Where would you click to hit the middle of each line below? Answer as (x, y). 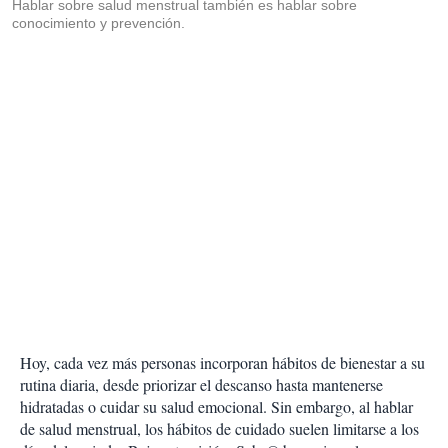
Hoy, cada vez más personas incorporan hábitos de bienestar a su (222, 363)
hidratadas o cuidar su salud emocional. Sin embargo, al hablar (216, 407)
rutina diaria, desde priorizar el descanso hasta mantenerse (201, 385)
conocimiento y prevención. (98, 23)
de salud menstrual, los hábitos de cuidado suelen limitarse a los (219, 429)
